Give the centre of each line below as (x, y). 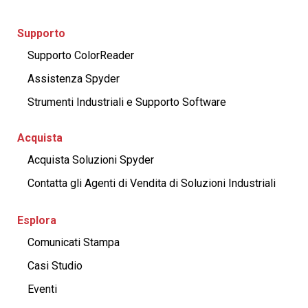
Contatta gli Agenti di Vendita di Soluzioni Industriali (152, 183)
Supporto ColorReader (81, 55)
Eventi (42, 289)
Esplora (37, 220)
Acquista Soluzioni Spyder (91, 160)
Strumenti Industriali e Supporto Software (127, 102)
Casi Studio (55, 266)
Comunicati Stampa (74, 242)
